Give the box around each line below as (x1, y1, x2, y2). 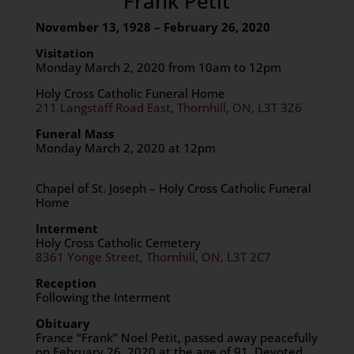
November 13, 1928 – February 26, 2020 (35, 19, 270, 35)
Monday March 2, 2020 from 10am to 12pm (35, 59, 281, 75)
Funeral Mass (35, 126, 114, 141)
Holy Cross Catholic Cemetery (35, 235, 201, 250)
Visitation (35, 45, 94, 61)
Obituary (35, 315, 90, 331)
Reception (35, 275, 96, 291)
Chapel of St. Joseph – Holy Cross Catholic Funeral (35, 180, 311, 196)
